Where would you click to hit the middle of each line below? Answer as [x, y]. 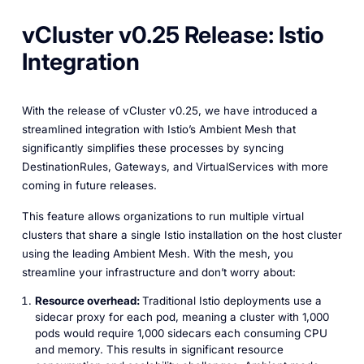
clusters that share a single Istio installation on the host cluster [182, 235]
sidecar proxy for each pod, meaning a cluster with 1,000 [182, 316]
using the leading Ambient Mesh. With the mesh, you [157, 254]
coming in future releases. [92, 185]
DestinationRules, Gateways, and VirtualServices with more [175, 166]
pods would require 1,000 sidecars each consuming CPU [181, 333]
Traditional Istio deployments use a [232, 300]
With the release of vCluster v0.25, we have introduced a [169, 110]
